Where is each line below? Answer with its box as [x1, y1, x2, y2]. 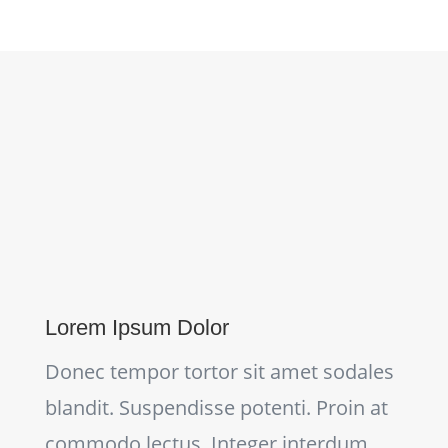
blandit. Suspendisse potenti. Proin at [44, 394, 388, 421]
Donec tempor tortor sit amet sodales [44, 358, 394, 385]
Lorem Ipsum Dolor [44, 315, 229, 340]
